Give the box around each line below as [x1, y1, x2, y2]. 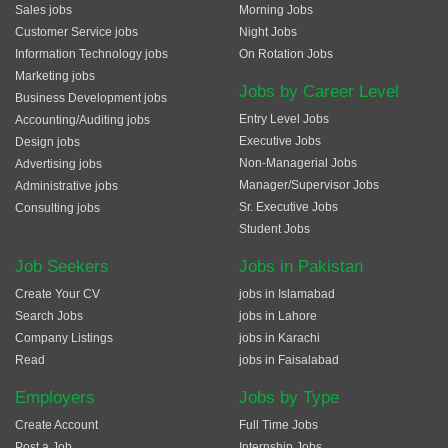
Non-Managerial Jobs [239, 156, 357, 170]
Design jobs [15, 135, 80, 149]
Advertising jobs [15, 157, 102, 171]
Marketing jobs [15, 69, 95, 83]
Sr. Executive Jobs [239, 200, 338, 214]
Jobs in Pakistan [239, 257, 363, 276]
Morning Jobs [239, 3, 313, 17]
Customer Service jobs [15, 25, 138, 39]
